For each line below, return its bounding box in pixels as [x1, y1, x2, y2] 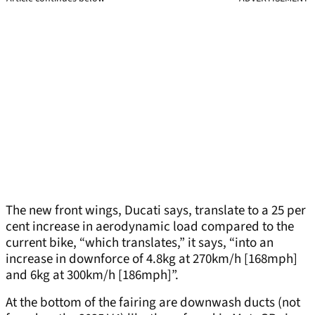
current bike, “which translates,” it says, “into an [6, 233, 274, 253]
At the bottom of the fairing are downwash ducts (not [6, 293, 300, 313]
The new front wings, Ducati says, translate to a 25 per [6, 201, 306, 221]
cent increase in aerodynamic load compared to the [6, 217, 294, 237]
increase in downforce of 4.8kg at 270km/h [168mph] [6, 250, 297, 269]
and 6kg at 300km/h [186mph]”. [6, 266, 179, 285]
